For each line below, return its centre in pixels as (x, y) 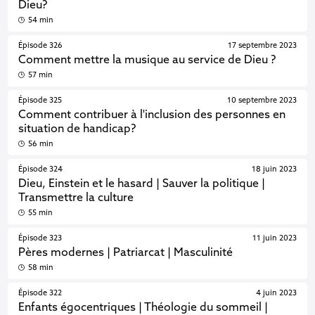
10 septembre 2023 (262, 101)
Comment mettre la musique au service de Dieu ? (147, 60)
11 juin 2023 (274, 238)
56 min (40, 144)
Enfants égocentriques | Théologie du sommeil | (143, 308)
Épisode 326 (41, 46)
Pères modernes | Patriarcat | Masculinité (126, 253)
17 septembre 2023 (262, 46)
